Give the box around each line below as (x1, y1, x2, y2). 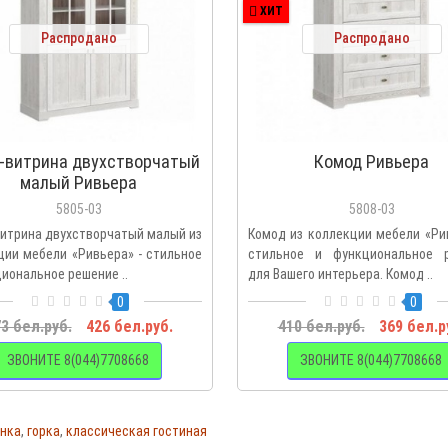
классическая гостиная (66, 422, 207, 439)
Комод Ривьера (314, 150, 429, 172)
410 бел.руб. (277, 316, 365, 336)
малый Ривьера (20, 171, 137, 193)
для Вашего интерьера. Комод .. (248, 265, 433, 282)
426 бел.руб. (85, 316, 173, 336)
